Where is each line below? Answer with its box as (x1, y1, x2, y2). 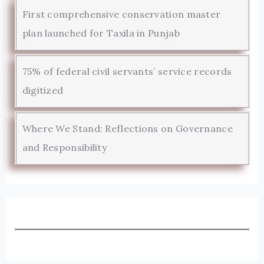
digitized (22, 84, 64, 97)
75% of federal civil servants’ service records (22, 65, 232, 78)
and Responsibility (22, 141, 107, 154)
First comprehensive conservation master (22, 8, 221, 21)
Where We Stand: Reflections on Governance (22, 123, 233, 135)
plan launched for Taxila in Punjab (22, 27, 180, 39)
